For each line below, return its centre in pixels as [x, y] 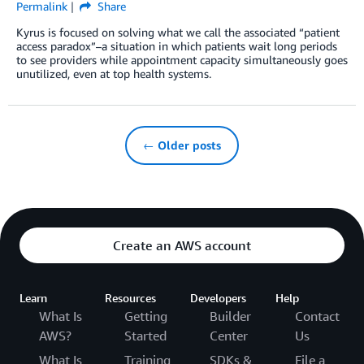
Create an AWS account [182, 246]
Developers [218, 298]
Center [229, 336]
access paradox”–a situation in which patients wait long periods [177, 46]
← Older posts [182, 145]
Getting [146, 316]
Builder [230, 316]
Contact [317, 316]
